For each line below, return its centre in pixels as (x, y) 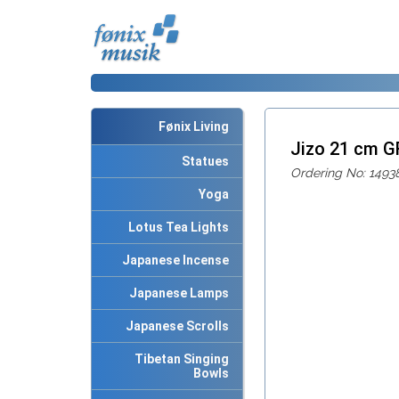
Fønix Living (194, 126)
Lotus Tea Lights (176, 227)
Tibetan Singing (179, 359)
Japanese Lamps (176, 293)
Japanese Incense (173, 260)
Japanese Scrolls (175, 326)
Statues (203, 161)
